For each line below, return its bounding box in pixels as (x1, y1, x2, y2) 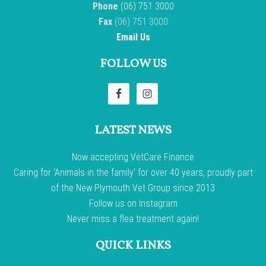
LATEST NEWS (94, 122, 172, 139)
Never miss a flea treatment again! (67, 213, 199, 224)
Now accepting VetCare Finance (72, 151, 194, 163)
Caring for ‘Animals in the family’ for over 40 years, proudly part (13, 167, 253, 178)
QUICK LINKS (95, 237, 171, 254)
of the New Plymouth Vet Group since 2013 (51, 182, 215, 194)
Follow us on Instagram (88, 198, 178, 209)
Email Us (116, 31, 150, 43)
